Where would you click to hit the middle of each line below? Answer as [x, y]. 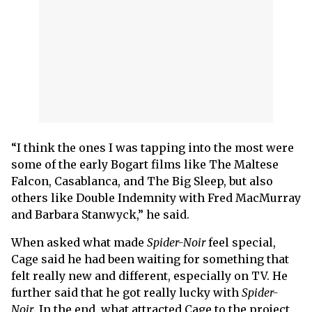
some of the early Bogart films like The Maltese [145, 164]
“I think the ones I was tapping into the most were [153, 147]
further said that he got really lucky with [126, 292]
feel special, [241, 242]
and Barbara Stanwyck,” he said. [102, 214]
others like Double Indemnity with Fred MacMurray [156, 197]
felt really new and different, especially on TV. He [149, 275]
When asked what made [79, 242]
